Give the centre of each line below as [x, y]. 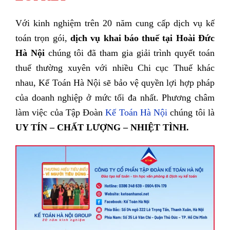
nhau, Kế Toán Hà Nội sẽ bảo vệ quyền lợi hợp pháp [115, 82]
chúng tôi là [191, 112]
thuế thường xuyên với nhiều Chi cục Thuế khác [115, 68]
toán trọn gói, [43, 38]
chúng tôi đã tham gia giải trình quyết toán [130, 53]
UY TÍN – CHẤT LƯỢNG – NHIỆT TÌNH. [102, 127]
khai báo [119, 38]
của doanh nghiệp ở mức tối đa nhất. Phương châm [115, 97]
